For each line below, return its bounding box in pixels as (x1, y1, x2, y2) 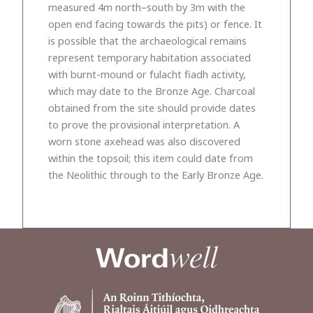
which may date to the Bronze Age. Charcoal (48, 83, 255, 98)
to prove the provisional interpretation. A (48, 117, 240, 131)
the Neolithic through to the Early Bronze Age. (48, 167, 263, 182)
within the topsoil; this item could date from (48, 150, 253, 165)
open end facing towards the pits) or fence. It (48, 16, 262, 31)
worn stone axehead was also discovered (48, 133, 240, 148)
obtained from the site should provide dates (48, 100, 256, 115)
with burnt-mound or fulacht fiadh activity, (48, 66, 246, 81)
